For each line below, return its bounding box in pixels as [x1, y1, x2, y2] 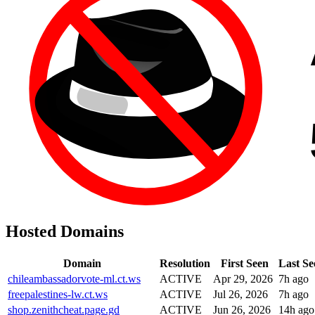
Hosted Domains [6, 221, 124, 240]
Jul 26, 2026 [213, 288, 268, 300]
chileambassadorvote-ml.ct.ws [8, 272, 141, 285]
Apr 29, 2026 [213, 272, 273, 285]
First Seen [220, 257, 269, 269]
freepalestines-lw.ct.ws [8, 288, 108, 300]
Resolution [160, 257, 210, 269]
